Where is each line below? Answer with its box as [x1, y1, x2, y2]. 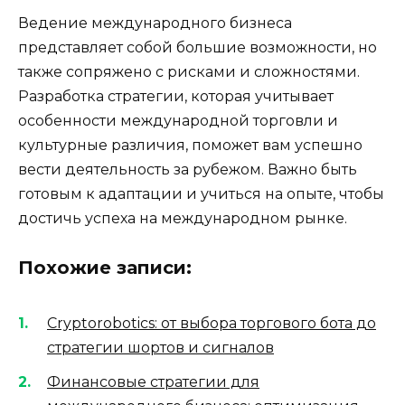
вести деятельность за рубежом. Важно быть [18, 161, 357, 179]
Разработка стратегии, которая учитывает [18, 88, 334, 106]
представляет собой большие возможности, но [18, 39, 377, 57]
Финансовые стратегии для [47, 373, 259, 391]
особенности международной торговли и [18, 112, 338, 130]
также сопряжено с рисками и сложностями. [18, 63, 360, 81]
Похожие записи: [18, 256, 192, 278]
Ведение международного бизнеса [18, 14, 292, 33]
